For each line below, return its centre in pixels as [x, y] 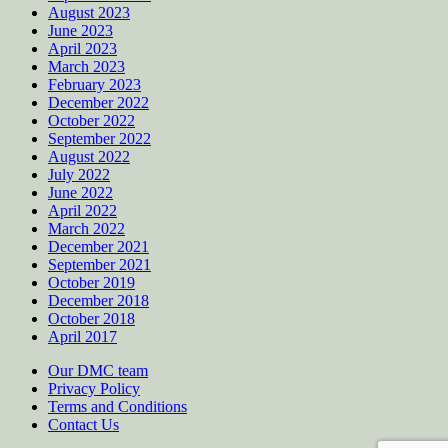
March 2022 [86, 229]
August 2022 [89, 157]
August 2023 [89, 13]
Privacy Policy [94, 389]
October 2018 [91, 319]
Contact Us [83, 425]
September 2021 [99, 265]
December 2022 [98, 103]
